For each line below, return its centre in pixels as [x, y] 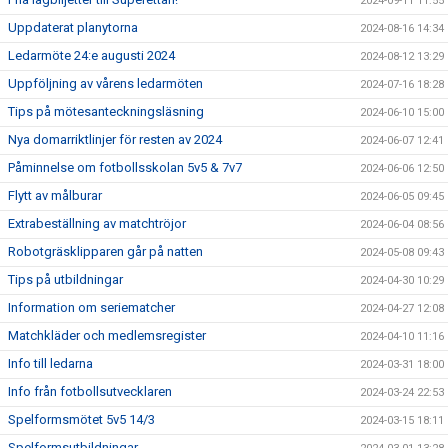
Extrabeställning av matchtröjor [97, 223]
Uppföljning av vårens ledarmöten [105, 83]
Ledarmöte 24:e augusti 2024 [91, 55]
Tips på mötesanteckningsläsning [106, 111]
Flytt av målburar [55, 195]
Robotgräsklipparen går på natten [105, 251]
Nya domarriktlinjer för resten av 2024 [115, 139]
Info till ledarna [50, 363]
